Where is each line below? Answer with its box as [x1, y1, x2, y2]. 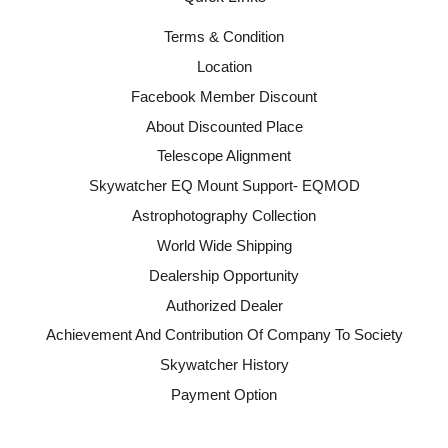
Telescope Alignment [157, 147, 291, 165]
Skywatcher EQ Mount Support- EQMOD [88, 177, 360, 195]
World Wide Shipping [156, 236, 292, 254]
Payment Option [171, 385, 277, 403]
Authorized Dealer [165, 296, 283, 314]
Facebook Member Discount [131, 87, 317, 105]
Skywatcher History [159, 356, 289, 374]
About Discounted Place [145, 117, 303, 135]
